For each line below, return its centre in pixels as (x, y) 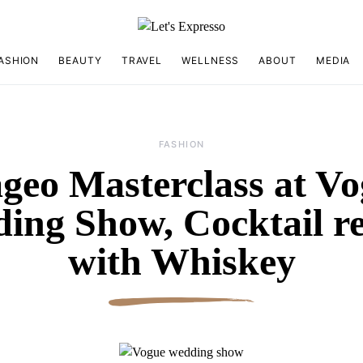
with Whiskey (181, 262)
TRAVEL (142, 60)
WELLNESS (211, 60)
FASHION (181, 145)
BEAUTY (80, 60)
